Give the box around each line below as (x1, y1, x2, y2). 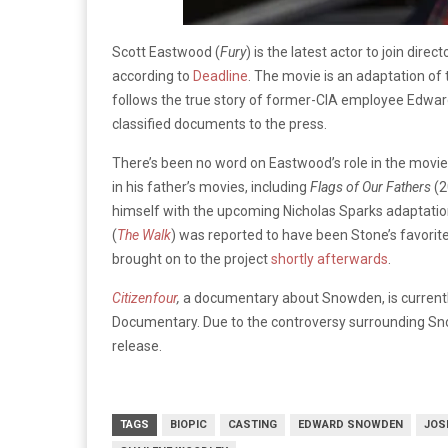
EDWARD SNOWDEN (298, 418, 403, 431)
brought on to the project (112, 251, 271, 267)
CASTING (228, 418, 277, 431)
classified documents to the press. (112, 116, 327, 132)
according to (112, 68, 193, 84)
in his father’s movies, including (112, 179, 310, 195)
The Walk (117, 227, 171, 243)
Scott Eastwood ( (112, 44, 220, 60)
